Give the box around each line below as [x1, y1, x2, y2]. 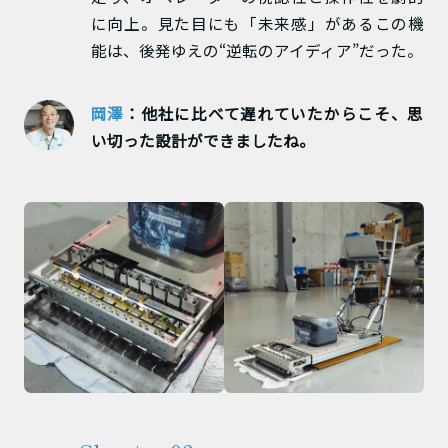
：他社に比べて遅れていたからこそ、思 [124, 102, 425, 125]
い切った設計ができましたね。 [90, 129, 315, 152]
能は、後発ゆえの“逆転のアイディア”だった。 [90, 39, 423, 62]
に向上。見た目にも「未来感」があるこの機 [90, 12, 425, 35]
